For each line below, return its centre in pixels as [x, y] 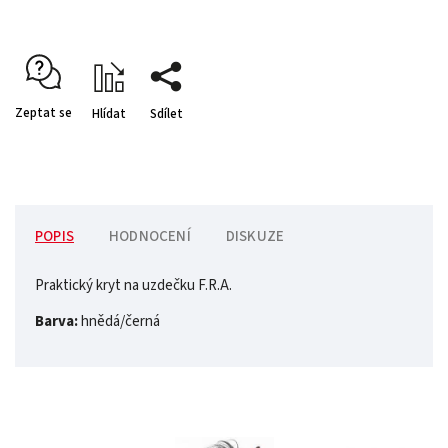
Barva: [56, 322]
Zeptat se [43, 113]
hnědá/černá [119, 322]
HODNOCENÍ [150, 237]
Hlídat [109, 114]
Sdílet [166, 114]
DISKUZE [255, 237]
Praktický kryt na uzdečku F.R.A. [133, 286]
